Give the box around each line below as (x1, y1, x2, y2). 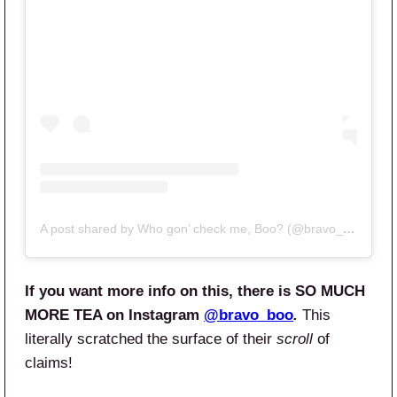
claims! (25, 354, 73, 371)
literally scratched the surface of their (25, 330, 276, 347)
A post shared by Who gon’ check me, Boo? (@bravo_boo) (343, 221, 355, 236)
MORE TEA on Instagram (25, 306, 204, 323)
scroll (276, 330, 313, 347)
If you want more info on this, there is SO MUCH (25, 282, 365, 300)
